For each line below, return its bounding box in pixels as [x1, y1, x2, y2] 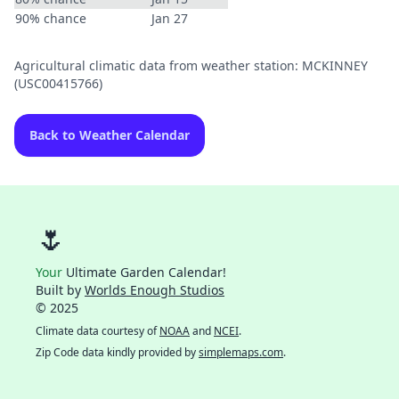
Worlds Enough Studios [85, 281, 224, 298]
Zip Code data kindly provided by [36, 345, 199, 360]
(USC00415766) [14, 75, 102, 92]
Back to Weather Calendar [29, 126, 190, 143]
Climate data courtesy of [36, 323, 159, 338]
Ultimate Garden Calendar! [62, 264, 226, 281]
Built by [36, 281, 85, 298]
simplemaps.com [199, 345, 283, 360]
